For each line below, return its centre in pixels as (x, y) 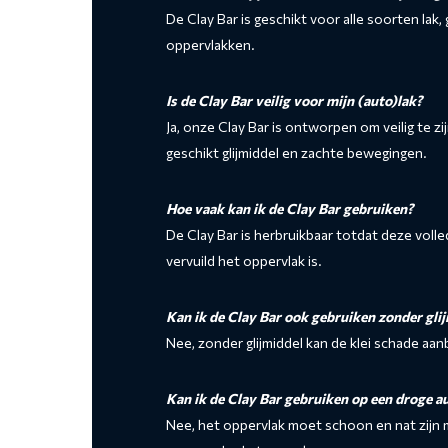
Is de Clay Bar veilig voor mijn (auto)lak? (294, 101)
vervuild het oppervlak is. (244, 261)
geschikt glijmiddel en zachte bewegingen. (296, 153)
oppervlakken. (210, 45)
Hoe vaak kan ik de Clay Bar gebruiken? (289, 209)
